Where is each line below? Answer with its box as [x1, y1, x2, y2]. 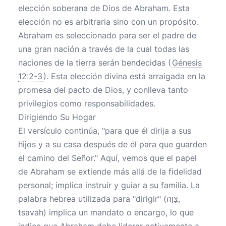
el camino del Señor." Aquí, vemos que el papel [18, 153, 197, 163]
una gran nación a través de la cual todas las [18, 44, 189, 54]
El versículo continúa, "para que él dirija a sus [18, 126, 191, 136]
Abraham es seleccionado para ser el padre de [18, 30, 196, 40]
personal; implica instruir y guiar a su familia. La [18, 180, 200, 190]
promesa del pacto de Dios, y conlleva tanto [18, 85, 188, 95]
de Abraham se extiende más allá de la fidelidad [18, 166, 202, 177]
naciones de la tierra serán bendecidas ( [18, 58, 171, 68]
